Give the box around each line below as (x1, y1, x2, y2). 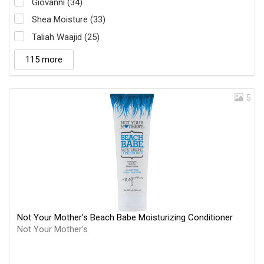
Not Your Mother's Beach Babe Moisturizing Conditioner (17, 212, 233, 223)
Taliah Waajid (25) (32, 31, 100, 42)
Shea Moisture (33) (32, 14, 105, 25)
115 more (25, 54, 62, 65)
